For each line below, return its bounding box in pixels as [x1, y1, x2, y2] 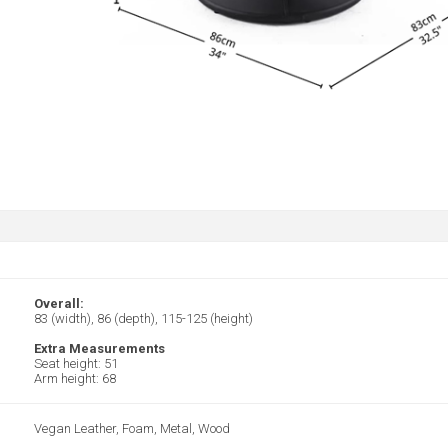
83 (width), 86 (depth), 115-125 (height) [34, 311, 253, 327]
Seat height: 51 [34, 356, 118, 372]
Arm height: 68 [34, 371, 116, 387]
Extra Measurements [34, 341, 165, 357]
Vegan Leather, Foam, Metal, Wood [34, 421, 230, 437]
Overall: [34, 296, 87, 312]
